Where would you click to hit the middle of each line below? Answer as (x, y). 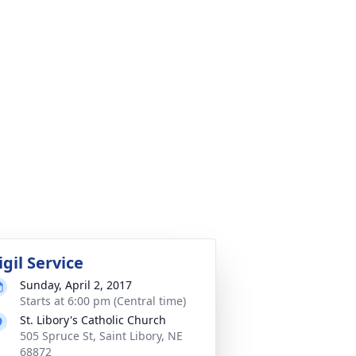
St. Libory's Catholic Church (93, 320)
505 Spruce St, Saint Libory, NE (101, 336)
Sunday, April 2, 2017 (76, 285)
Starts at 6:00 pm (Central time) (103, 301)
